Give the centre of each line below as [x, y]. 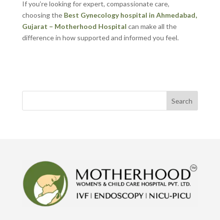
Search [182, 101]
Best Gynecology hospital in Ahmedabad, [130, 15]
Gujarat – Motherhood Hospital [74, 26]
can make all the [151, 26]
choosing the [43, 15]
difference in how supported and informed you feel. [100, 38]
